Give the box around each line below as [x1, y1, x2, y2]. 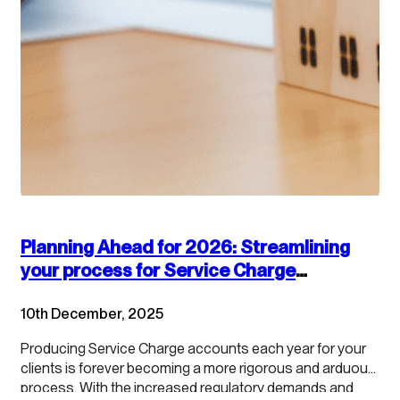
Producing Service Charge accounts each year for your [21, 338, 366, 357]
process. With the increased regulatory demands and [21, 378, 354, 396]
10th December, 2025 [21, 304, 163, 322]
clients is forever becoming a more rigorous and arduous [21, 358, 376, 377]
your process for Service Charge [21, 258, 296, 281]
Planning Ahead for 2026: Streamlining [21, 235, 350, 258]
